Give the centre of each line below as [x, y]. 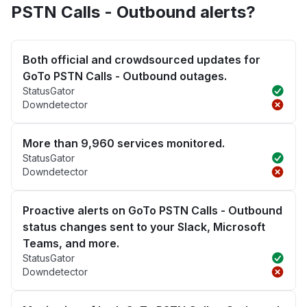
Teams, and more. [71, 244]
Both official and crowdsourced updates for [142, 60]
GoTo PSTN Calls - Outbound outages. [125, 76]
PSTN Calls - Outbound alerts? [133, 12]
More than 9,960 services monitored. [124, 144]
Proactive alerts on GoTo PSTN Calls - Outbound [152, 211]
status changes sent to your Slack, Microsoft [144, 227]
